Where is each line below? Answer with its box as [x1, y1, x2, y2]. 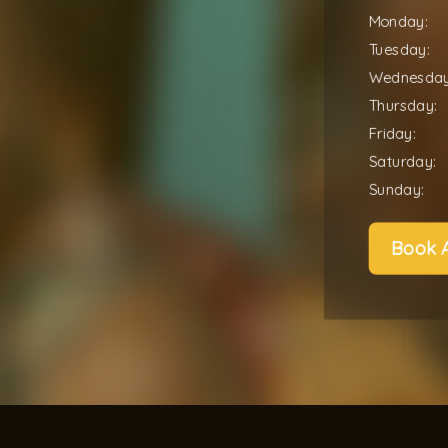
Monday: [368, 11, 428, 30]
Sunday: [368, 179, 424, 198]
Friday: [368, 123, 416, 142]
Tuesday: [368, 39, 430, 58]
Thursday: [368, 95, 437, 114]
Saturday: [368, 151, 436, 170]
